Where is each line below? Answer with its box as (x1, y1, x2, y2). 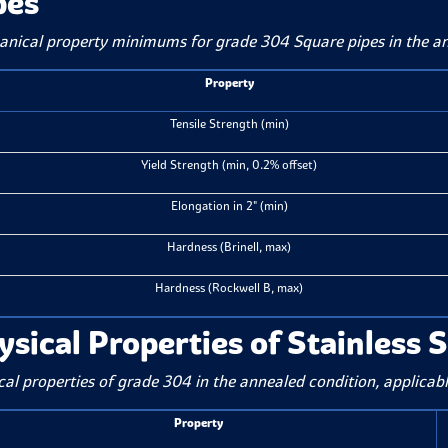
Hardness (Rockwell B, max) (155, 280, 304, 295)
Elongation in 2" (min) (170, 198, 288, 213)
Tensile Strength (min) (169, 116, 289, 131)
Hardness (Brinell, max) (167, 239, 292, 254)
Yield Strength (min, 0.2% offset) (141, 157, 318, 172)
